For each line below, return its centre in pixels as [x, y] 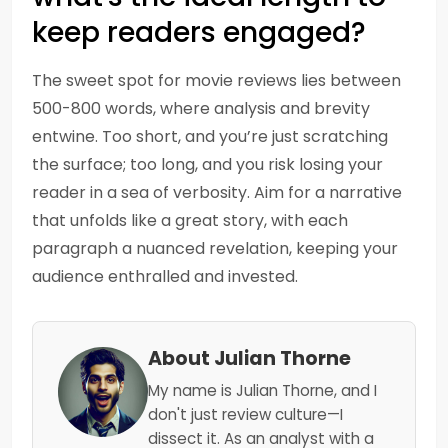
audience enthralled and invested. [165, 276]
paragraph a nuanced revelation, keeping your [215, 248]
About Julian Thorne [249, 358]
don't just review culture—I [245, 414]
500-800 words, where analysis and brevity [201, 108]
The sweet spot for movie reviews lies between [216, 80]
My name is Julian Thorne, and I [262, 390]
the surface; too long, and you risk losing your [207, 164]
